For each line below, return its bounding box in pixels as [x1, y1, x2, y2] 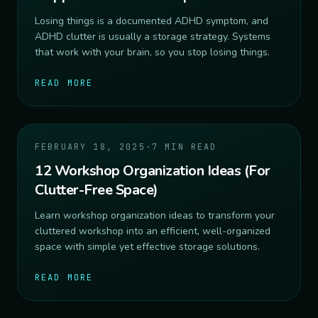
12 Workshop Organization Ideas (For [35, 161, 270, 181]
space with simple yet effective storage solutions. [35, 240, 260, 254]
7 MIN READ [151, 141, 217, 153]
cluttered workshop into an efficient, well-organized [35, 224, 270, 238]
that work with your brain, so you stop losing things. [35, 45, 270, 60]
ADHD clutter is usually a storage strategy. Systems [35, 30, 270, 44]
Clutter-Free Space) [35, 180, 158, 200]
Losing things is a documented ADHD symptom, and [35, 14, 268, 28]
